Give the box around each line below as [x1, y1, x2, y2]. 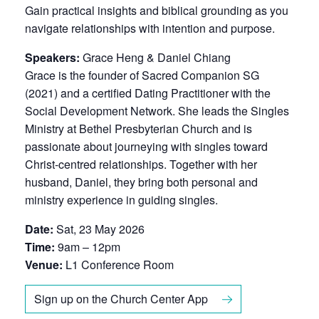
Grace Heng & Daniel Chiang [80, 49, 231, 66]
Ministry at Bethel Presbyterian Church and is [25, 120, 252, 137]
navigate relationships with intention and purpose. [25, 20, 275, 37]
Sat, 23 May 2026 [53, 221, 145, 238]
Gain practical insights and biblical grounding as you [25, 2, 288, 19]
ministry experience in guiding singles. [25, 192, 218, 209]
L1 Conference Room [63, 256, 174, 273]
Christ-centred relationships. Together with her [25, 156, 257, 173]
